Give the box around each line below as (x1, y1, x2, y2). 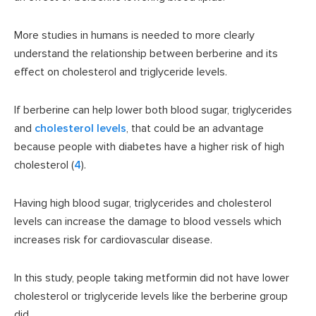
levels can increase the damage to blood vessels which (14, 214, 281, 229)
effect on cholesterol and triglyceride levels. (14, 65, 227, 80)
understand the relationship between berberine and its (14, 47, 278, 61)
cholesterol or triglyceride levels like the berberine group (14, 289, 288, 304)
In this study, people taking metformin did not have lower (14, 271, 289, 286)
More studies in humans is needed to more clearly (14, 28, 255, 43)
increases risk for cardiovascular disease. (14, 233, 212, 248)
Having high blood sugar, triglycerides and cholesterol (14, 196, 272, 211)
